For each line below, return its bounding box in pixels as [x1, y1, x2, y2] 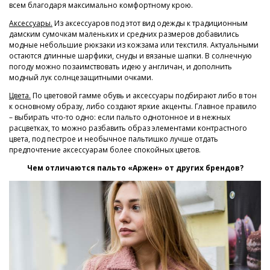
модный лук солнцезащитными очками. [9, 72, 153, 83]
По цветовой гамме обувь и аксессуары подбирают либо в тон [31, 90, 257, 101]
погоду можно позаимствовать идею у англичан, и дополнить [9, 61, 232, 72]
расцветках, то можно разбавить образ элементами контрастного [9, 122, 247, 133]
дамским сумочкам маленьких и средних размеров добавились [9, 28, 239, 39]
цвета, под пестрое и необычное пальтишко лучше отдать [9, 133, 218, 144]
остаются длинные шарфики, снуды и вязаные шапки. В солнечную [9, 50, 252, 61]
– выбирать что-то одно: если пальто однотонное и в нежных [9, 111, 230, 122]
